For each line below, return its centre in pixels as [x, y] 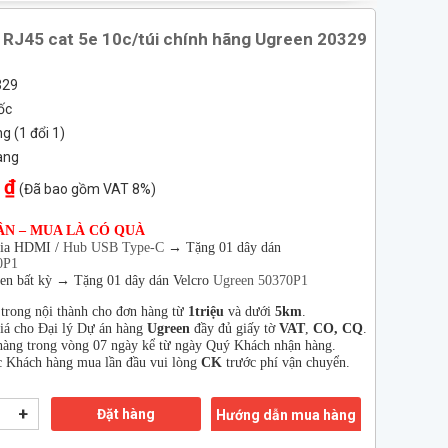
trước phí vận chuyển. [290, 362]
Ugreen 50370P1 [260, 280]
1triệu [206, 311]
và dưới [249, 311]
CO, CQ [338, 328]
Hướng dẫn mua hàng [286, 415]
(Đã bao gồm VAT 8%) [86, 189]
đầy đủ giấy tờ [234, 328]
